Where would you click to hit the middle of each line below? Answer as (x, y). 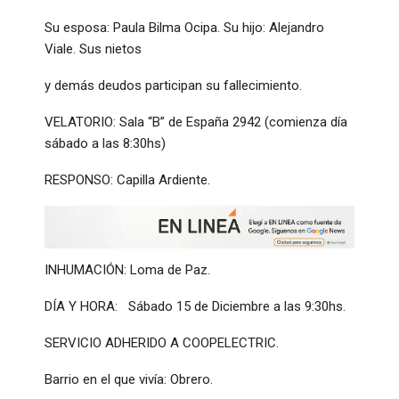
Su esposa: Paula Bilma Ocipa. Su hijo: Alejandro (184, 27)
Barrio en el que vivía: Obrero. (129, 379)
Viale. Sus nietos (93, 49)
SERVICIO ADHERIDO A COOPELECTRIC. (162, 342)
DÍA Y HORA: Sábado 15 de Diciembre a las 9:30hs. (195, 306)
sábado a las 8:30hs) (105, 143)
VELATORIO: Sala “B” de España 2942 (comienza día (196, 122)
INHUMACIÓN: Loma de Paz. (127, 269)
